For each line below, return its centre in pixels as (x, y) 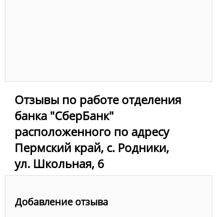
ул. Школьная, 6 (59, 164)
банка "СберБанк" (64, 116)
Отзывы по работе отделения (98, 100)
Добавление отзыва (62, 202)
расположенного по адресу (92, 132)
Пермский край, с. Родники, (92, 148)
